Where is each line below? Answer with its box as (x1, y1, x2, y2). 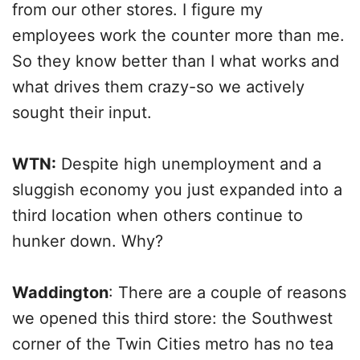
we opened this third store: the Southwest (12, 309, 333, 328)
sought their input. (12, 103, 152, 122)
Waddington (12, 283, 108, 302)
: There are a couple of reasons (108, 283, 346, 302)
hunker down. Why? (12, 231, 163, 251)
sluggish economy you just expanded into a (12, 180, 342, 199)
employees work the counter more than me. (12, 26, 345, 45)
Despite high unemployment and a (56, 154, 321, 174)
